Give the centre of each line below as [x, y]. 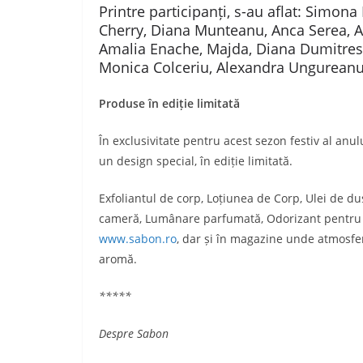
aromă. [118, 259]
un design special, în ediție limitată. [196, 161]
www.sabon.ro [138, 239]
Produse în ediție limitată [169, 103]
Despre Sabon [134, 333]
